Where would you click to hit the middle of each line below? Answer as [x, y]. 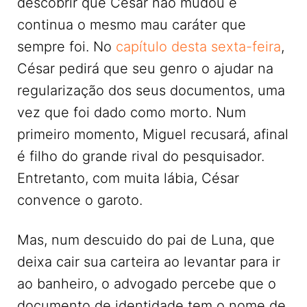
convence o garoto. [80, 200]
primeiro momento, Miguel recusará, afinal [153, 135]
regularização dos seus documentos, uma [151, 91]
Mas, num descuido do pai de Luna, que [146, 240]
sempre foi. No [66, 47]
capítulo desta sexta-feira [198, 47]
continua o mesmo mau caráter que [132, 25]
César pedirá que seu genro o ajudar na [145, 69]
